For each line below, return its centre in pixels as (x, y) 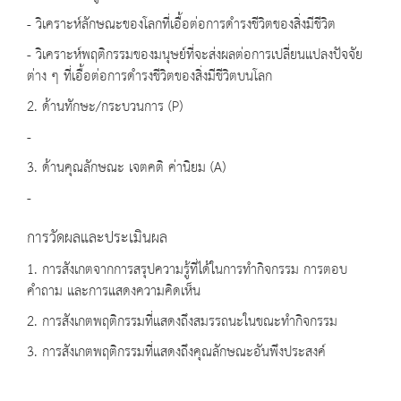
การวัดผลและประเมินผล (97, 239)
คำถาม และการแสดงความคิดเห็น (114, 292)
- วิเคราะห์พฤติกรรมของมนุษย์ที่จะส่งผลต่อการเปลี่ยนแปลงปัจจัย (195, 55)
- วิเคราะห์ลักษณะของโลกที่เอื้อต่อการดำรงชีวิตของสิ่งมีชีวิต (181, 25)
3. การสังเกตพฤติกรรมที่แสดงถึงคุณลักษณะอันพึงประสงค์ (176, 353)
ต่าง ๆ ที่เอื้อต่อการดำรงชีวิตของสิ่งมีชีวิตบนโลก (149, 77)
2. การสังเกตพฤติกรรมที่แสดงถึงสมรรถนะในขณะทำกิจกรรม (182, 322)
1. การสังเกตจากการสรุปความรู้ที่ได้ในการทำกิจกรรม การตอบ (187, 270)
